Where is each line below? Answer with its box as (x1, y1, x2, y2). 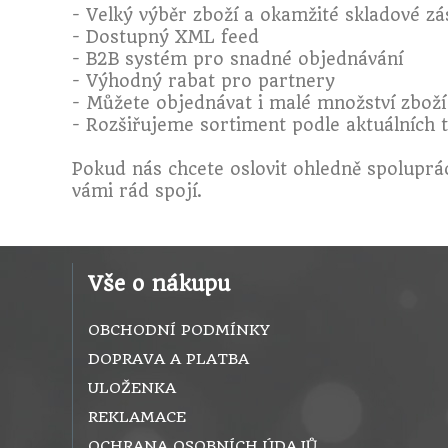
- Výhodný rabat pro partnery (72, 71, 335, 92)
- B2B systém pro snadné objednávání (72, 49, 403, 70)
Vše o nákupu (88, 271, 230, 297)
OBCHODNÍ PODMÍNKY (88, 321, 270, 340)
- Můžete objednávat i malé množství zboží (72, 93, 446, 114)
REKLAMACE (88, 408, 186, 427)
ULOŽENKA (88, 379, 176, 398)
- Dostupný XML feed (72, 27, 259, 48)
